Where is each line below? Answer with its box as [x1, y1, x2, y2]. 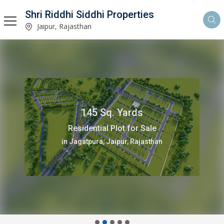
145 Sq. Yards [81, 106, 143, 118]
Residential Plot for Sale [67, 123, 156, 133]
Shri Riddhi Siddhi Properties [25, 8, 154, 20]
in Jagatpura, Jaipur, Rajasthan [61, 137, 162, 145]
